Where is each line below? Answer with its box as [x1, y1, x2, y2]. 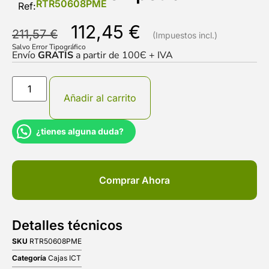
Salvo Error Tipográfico [12, 42, 86, 52]
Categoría [12, 253, 46, 263]
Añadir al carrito [64, 92, 137, 104]
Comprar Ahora [99, 174, 170, 187]
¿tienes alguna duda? [36, 126, 124, 137]
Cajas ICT [48, 253, 81, 263]
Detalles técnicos [12, 217, 122, 234]
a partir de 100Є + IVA [73, 49, 173, 62]
